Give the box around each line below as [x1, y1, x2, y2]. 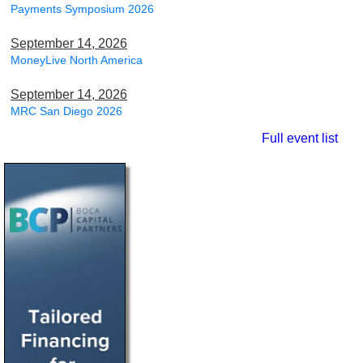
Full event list [261, 130, 338, 145]
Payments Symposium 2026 [11, 2, 154, 15]
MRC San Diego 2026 [11, 104, 122, 117]
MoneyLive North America [11, 53, 143, 66]
